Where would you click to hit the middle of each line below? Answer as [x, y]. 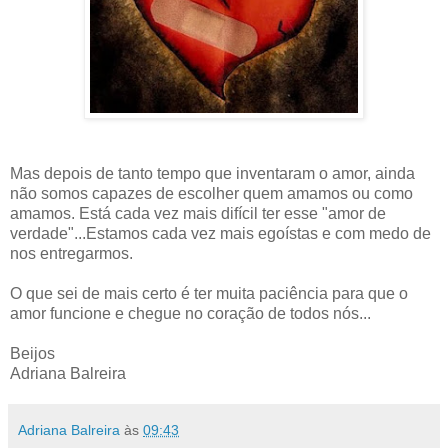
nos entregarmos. [71, 254]
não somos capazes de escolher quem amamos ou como [211, 194]
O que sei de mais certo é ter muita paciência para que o [209, 294]
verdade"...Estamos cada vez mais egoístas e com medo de [220, 234]
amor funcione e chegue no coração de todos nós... [190, 314]
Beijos [32, 354]
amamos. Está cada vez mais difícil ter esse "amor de [198, 214]
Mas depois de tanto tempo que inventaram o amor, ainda [212, 174]
